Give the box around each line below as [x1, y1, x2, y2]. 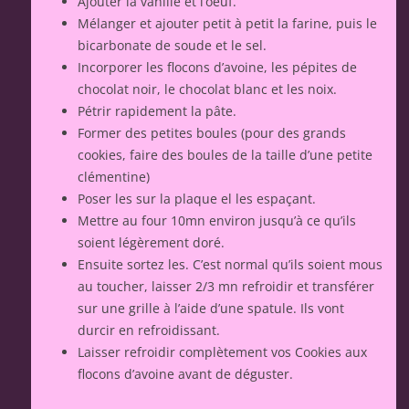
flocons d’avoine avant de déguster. [78, 365, 293, 383]
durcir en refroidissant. [78, 321, 220, 340]
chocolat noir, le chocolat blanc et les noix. [78, 80, 337, 99]
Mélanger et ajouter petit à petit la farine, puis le [78, 15, 377, 33]
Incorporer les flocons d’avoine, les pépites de [78, 58, 357, 77]
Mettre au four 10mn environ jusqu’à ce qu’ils [78, 212, 356, 230]
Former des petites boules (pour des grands [78, 124, 346, 142]
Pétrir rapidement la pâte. [78, 102, 236, 121]
